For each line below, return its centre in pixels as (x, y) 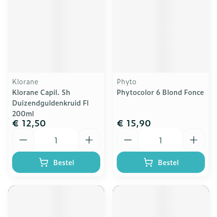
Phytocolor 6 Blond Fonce (160, 92)
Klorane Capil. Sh (41, 92)
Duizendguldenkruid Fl (50, 102)
